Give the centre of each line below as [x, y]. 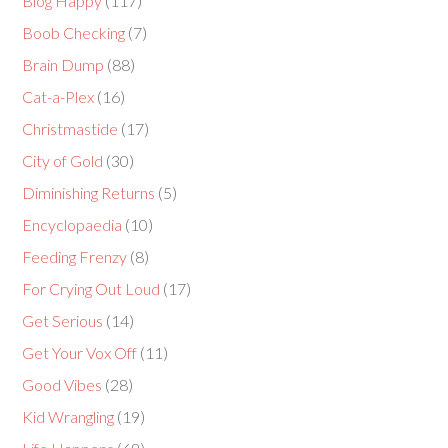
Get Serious [63, 320]
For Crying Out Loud [91, 288]
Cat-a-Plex [58, 96]
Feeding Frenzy [75, 256]
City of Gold [63, 160]
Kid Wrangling [68, 416]
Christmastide [70, 128]
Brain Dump [63, 64]
